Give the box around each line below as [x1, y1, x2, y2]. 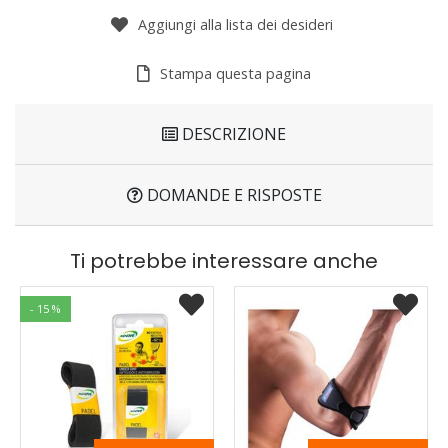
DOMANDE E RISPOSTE [142, 183, 322, 206]
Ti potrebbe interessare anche [70, 246, 378, 275]
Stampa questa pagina [160, 63, 312, 83]
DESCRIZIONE [178, 122, 286, 145]
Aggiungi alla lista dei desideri [137, 14, 333, 34]
